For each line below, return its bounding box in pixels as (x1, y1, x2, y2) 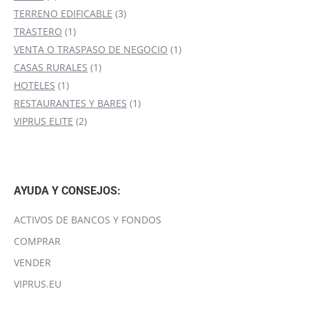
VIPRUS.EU (14, 277, 61, 290)
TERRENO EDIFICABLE (14, 6, 112, 20)
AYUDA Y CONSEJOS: (14, 183, 121, 197)
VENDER (14, 255, 51, 269)
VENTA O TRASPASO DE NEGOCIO (14, 42, 168, 56)
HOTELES (14, 78, 55, 92)
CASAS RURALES (14, 60, 88, 74)
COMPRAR (14, 234, 61, 248)
